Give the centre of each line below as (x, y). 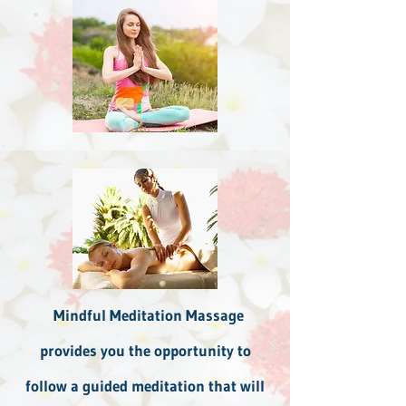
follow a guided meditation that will (145, 385)
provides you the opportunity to (145, 350)
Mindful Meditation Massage (145, 314)
